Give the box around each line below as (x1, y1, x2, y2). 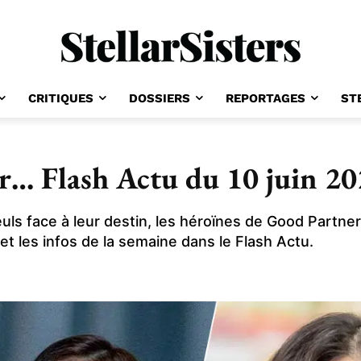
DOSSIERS (128, 91, 190, 106)
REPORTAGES (225, 91, 305, 106)
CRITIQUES (27, 91, 93, 106)
